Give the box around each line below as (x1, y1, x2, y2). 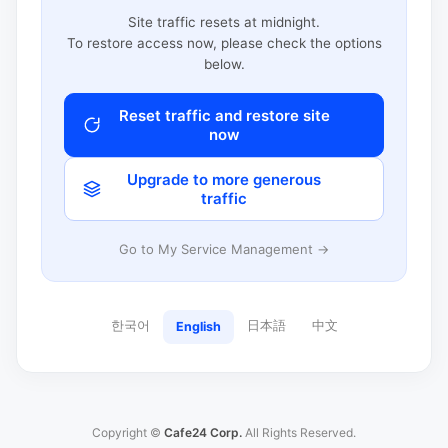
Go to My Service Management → (119, 240, 329, 257)
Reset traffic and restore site (118, 105, 330, 125)
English (175, 319, 221, 334)
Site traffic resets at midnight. (128, 13, 320, 30)
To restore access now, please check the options (66, 34, 382, 51)
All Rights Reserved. (242, 425, 356, 440)
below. (203, 55, 245, 72)
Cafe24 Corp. (164, 425, 242, 440)
